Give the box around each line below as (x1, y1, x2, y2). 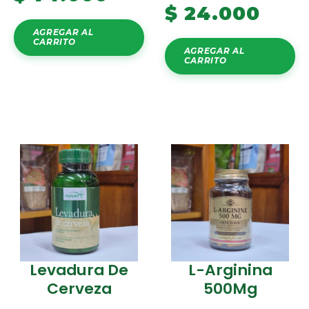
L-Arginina (188, 259, 272, 281)
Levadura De (30, 259, 128, 281)
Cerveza (46, 277, 112, 299)
